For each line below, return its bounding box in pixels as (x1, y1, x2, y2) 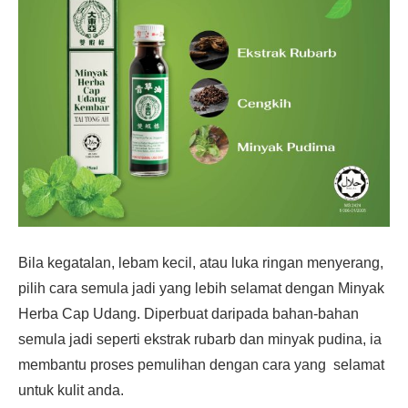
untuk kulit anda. (18, 382, 124, 398)
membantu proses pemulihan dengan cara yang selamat (18, 357, 384, 372)
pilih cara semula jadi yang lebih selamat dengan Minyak (18, 280, 384, 296)
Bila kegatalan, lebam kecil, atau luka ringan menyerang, (18, 255, 383, 270)
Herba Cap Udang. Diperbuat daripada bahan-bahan (18, 306, 359, 321)
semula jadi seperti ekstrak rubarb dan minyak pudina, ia (18, 331, 382, 347)
